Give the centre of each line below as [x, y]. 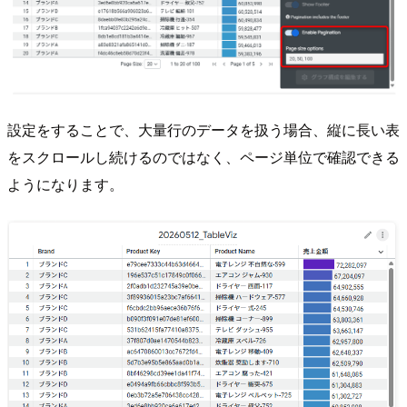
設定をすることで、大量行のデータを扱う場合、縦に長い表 [203, 129]
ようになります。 [65, 184]
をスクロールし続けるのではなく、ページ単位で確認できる [203, 156]
